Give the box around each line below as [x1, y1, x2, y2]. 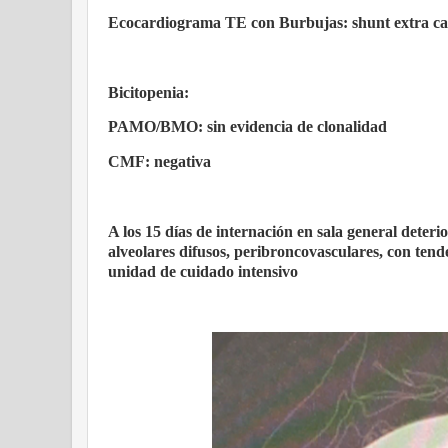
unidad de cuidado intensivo [108, 262, 298, 280]
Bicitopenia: [108, 83, 189, 101]
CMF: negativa [108, 153, 211, 171]
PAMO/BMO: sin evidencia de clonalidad [108, 118, 387, 136]
